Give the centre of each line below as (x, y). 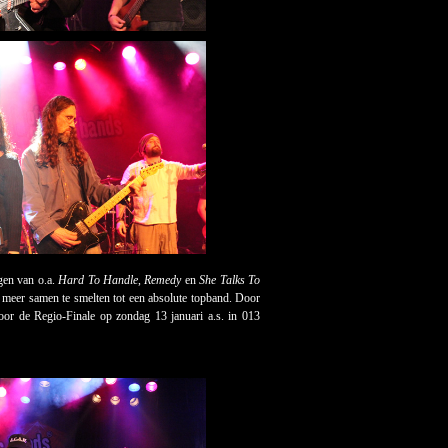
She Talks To (230, 280)
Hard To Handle (98, 280)
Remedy (163, 280)
